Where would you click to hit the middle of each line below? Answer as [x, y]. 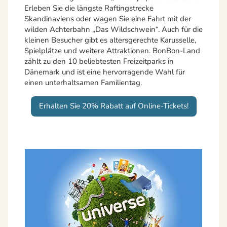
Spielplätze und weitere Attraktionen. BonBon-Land [112, 50]
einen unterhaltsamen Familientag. [83, 82]
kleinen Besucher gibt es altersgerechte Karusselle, [110, 40]
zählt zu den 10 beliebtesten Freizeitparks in [99, 61]
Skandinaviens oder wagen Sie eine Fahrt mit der [108, 18]
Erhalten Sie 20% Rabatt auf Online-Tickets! [113, 106]
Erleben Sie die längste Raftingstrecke [89, 8]
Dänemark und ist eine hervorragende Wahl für [105, 72]
